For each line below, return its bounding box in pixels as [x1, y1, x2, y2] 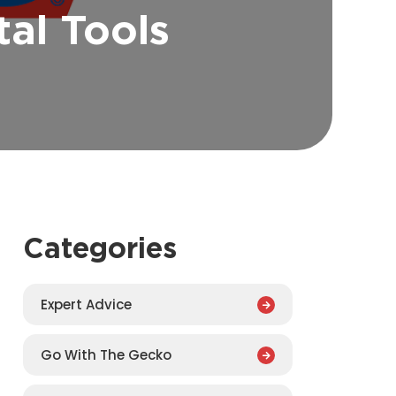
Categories [23, 230, 177, 265]
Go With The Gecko [41, 345, 171, 364]
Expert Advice [41, 294, 132, 314]
